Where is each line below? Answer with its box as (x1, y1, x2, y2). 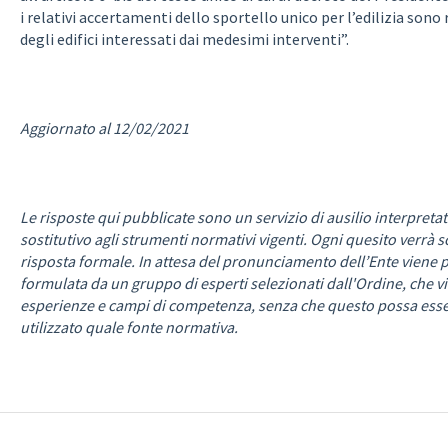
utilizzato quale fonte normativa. (19, 316, 238, 337)
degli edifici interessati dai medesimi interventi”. (19, 29, 355, 50)
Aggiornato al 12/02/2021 (19, 118, 189, 138)
